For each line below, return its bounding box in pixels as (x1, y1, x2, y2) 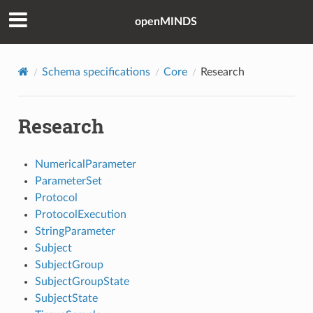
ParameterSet (34, 175, 102, 187)
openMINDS (134, 16, 197, 28)
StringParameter (34, 225, 115, 237)
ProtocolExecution (34, 208, 126, 220)
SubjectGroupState (34, 275, 129, 287)
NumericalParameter (34, 158, 136, 170)
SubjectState (34, 292, 98, 304)
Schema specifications (41, 66, 150, 78)
